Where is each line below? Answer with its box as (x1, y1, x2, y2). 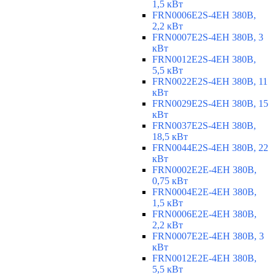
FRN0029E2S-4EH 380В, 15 (152, 98, 268, 109)
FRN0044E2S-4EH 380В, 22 (152, 142, 268, 153)
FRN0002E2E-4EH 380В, (152, 165, 257, 176)
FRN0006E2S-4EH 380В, (152, 10, 256, 21)
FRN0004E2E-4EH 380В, (152, 187, 257, 198)
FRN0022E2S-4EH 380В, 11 (152, 76, 268, 87)
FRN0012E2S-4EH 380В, (152, 54, 256, 65)
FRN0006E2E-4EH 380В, (152, 209, 257, 220)
